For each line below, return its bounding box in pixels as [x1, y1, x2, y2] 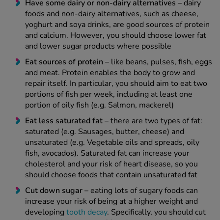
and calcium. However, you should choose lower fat [25, 30, 206, 41]
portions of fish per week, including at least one [25, 89, 192, 100]
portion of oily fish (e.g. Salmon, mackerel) [25, 100, 174, 111]
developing [25, 207, 66, 218]
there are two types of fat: [109, 115, 202, 127]
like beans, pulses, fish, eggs [109, 56, 212, 68]
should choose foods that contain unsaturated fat [25, 169, 197, 181]
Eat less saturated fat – [25, 115, 109, 127]
